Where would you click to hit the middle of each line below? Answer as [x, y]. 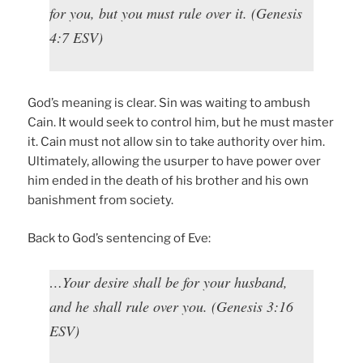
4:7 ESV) [77, 38]
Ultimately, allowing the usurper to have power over [175, 162]
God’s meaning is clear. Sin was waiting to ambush [169, 103]
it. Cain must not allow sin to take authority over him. [177, 142]
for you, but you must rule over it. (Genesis [176, 13]
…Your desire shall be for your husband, [169, 282]
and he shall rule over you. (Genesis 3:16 [172, 306]
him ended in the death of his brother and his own [169, 181]
